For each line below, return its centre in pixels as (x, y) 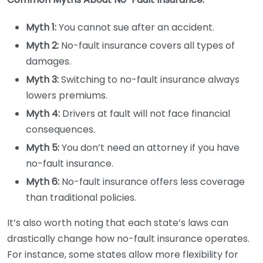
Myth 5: (43, 148)
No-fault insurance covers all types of (147, 45)
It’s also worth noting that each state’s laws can (118, 223)
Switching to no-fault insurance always (149, 80)
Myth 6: (43, 182)
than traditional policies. (81, 198)
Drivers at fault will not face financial (145, 114)
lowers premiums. (67, 95)
